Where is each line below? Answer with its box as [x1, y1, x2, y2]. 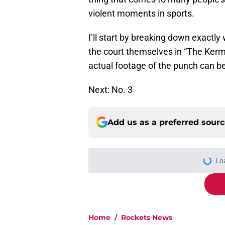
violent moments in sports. [88, 8, 194, 19]
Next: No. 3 [88, 84, 133, 95]
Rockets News [121, 212, 172, 222]
